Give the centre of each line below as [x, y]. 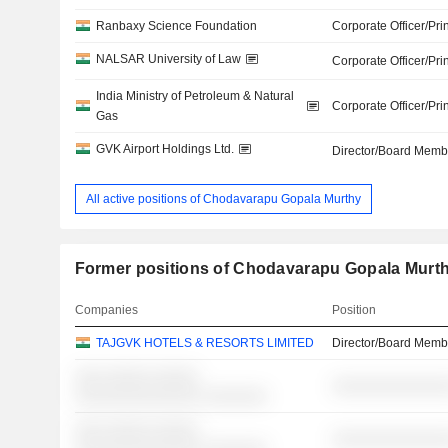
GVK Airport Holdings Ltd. [164, 149]
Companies [106, 310]
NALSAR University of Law [168, 59]
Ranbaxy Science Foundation [176, 26]
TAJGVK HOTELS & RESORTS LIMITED [204, 343]
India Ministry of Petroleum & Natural [194, 96]
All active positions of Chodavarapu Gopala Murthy [223, 198]
